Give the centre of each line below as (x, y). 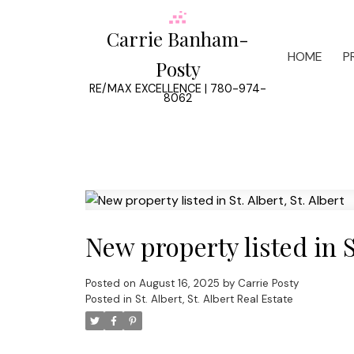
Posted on (112, 284)
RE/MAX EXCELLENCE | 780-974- (178, 88)
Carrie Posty (268, 284)
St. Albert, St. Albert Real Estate (214, 299)
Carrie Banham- (178, 38)
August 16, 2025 (179, 284)
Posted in (108, 299)
